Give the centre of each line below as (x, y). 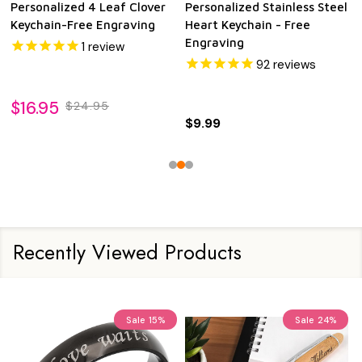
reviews (293, 65)
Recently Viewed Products (127, 253)
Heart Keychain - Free (248, 25)
